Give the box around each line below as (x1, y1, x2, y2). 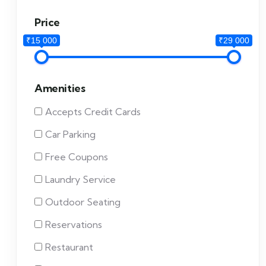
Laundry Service (45, 173, 116, 185)
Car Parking (45, 128, 96, 140)
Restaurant (45, 241, 93, 253)
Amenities (34, 81, 85, 95)
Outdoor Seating (45, 196, 121, 208)
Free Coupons (45, 151, 108, 163)
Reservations (45, 218, 102, 230)
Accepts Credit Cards (45, 106, 141, 118)
